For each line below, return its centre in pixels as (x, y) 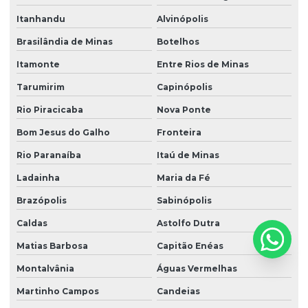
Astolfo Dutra (188, 223)
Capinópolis (184, 87)
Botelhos (178, 42)
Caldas (32, 223)
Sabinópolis (184, 201)
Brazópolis (42, 201)
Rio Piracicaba (50, 110)
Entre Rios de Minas (202, 65)
